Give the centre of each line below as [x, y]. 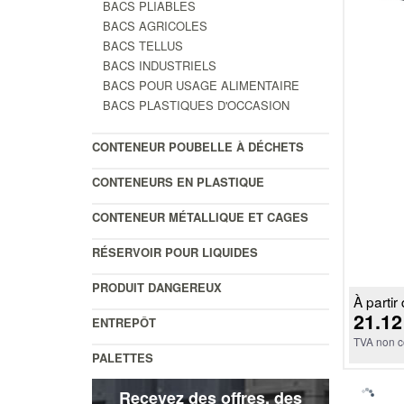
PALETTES [123, 357]
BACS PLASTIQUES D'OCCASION [196, 105]
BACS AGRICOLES [155, 25]
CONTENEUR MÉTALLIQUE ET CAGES [200, 216]
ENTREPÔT [124, 322]
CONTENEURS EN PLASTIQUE [178, 181]
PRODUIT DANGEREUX [157, 287]
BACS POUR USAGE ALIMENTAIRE [201, 85]
